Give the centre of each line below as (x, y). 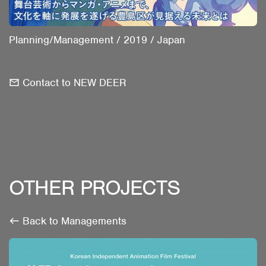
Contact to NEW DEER (75, 82)
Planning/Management (61, 39)
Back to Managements (75, 221)
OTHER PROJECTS (94, 187)
